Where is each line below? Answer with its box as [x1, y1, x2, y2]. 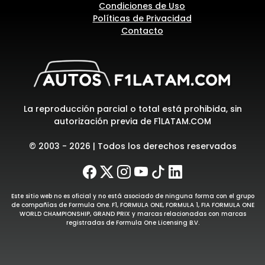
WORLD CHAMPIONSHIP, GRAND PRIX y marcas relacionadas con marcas [19, 209, 246, 218]
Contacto [121, 24, 163, 37]
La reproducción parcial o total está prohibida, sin [23, 102, 242, 115]
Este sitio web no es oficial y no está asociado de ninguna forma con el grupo [11, 191, 254, 201]
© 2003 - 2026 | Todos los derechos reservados [28, 140, 237, 152]
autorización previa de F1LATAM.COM [54, 115, 211, 127]
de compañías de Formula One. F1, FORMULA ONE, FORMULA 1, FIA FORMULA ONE [11, 200, 254, 209]
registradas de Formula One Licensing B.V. [66, 218, 199, 227]
